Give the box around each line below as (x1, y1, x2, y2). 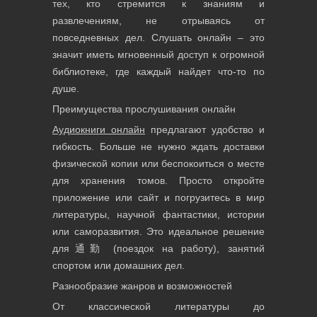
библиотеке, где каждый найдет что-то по (52, 66, 265, 77)
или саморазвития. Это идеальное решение (52, 226, 265, 237)
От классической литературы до (52, 301, 265, 312)
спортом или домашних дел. (52, 260, 185, 271)
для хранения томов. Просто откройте (52, 175, 265, 186)
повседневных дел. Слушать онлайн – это (52, 32, 265, 43)
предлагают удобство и (145, 124, 265, 135)
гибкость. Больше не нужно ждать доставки (52, 141, 265, 152)
